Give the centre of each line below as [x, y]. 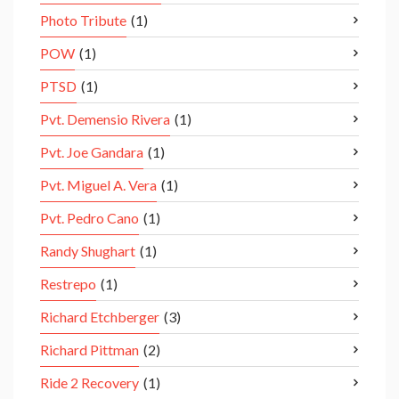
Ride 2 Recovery [90, 383]
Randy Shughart [88, 251]
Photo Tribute [83, 20]
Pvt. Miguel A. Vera [98, 185]
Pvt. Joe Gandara [92, 152]
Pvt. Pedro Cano [90, 218]
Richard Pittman [90, 350]
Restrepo [68, 284]
